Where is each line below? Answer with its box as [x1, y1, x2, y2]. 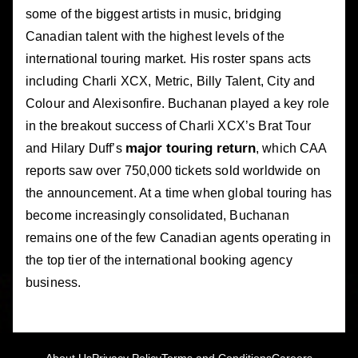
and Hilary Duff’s [26, 141, 125, 155]
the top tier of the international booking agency [26, 253, 292, 267]
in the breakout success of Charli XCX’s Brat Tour [26, 118, 311, 133]
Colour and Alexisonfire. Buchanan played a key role [26, 96, 330, 110]
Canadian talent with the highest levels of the [26, 29, 285, 43]
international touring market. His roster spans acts [26, 51, 312, 66]
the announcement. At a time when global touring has [26, 185, 332, 200]
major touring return [125, 140, 256, 156]
